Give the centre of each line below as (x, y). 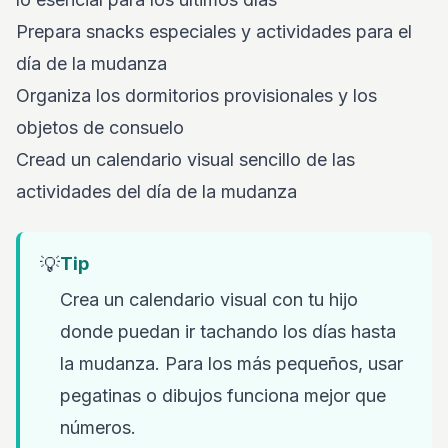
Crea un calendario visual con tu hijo (209, 299)
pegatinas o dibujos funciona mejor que (223, 395)
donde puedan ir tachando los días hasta (228, 331)
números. (98, 427)
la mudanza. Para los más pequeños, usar (231, 363)
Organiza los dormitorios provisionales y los (196, 95)
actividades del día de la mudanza (156, 191)
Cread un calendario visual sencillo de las (185, 159)
